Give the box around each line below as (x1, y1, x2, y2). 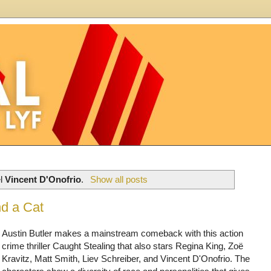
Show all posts (90, 174, 148, 184)
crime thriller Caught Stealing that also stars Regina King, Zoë (2, 240, 244, 251)
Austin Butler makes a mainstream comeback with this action (2, 227, 244, 238)
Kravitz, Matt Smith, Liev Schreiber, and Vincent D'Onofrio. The (2, 253, 250, 264)
